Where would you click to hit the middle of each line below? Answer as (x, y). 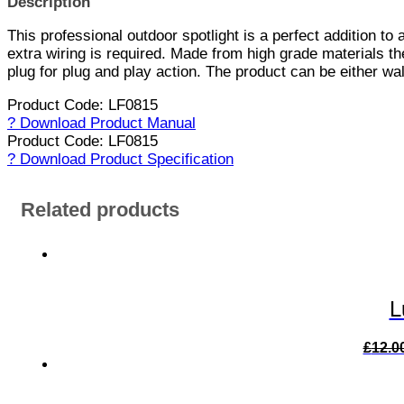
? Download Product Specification (120, 159)
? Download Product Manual (101, 123)
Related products (100, 210)
